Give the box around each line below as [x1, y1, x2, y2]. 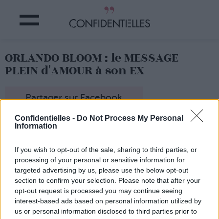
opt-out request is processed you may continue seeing [15, 187, 182, 195]
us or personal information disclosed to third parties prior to [15, 207, 197, 215]
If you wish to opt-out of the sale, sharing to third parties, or [15, 146, 197, 153]
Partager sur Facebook [25, 92, 122, 103]
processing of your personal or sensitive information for [15, 156, 185, 164]
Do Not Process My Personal [77, 114, 183, 122]
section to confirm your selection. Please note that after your [15, 176, 200, 184]
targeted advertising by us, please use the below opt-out [15, 166, 188, 174]
